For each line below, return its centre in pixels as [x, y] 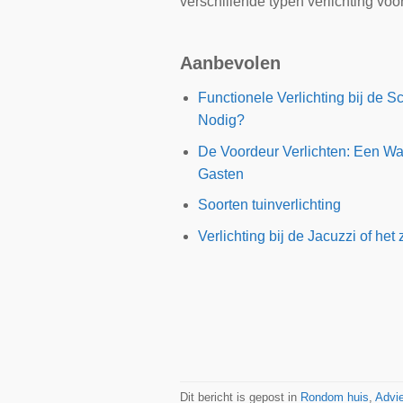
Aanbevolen [230, 63]
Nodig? [222, 121]
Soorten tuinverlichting [270, 205]
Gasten [221, 174]
